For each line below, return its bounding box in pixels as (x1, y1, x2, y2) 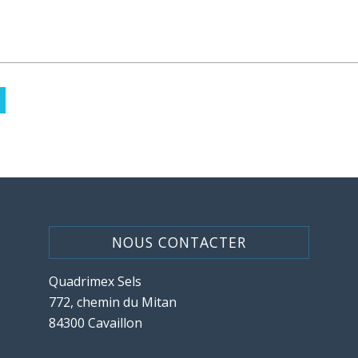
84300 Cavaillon (49, 314, 143, 332)
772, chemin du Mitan (49, 293, 177, 312)
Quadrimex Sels (49, 272, 142, 291)
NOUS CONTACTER (111, 233, 246, 253)
